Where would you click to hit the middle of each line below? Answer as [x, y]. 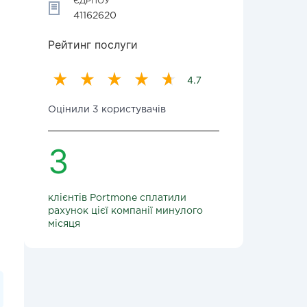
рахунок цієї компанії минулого [125, 211]
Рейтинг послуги [93, 45]
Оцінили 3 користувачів [107, 110]
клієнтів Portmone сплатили [117, 198]
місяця [64, 224]
